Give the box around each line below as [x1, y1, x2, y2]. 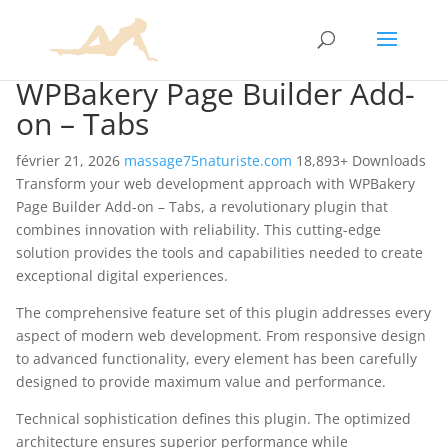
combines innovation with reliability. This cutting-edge [16, 220, 381, 239]
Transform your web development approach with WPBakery [16, 174, 415, 193]
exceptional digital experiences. [16, 266, 228, 285]
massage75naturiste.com [124, 151, 296, 170]
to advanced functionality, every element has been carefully [16, 349, 417, 368]
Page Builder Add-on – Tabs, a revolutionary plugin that [16, 197, 388, 216]
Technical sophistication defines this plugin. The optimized [16, 409, 411, 428]
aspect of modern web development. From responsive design [16, 326, 426, 345]
